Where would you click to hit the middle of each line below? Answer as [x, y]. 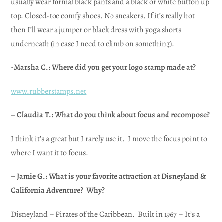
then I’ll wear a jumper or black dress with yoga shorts [96, 29]
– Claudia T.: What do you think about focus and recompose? [111, 115]
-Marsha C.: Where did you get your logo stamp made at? [104, 67]
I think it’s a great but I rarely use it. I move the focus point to [109, 139]
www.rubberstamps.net [49, 91]
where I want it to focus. [50, 152]
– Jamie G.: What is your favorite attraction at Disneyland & [109, 176]
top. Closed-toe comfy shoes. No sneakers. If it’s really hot [103, 16]
